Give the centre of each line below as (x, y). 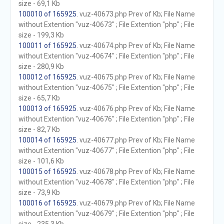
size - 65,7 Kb (39, 98)
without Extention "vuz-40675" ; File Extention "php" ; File (106, 87)
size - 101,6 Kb (41, 161)
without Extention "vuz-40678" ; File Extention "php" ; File (106, 182)
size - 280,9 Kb (41, 66)
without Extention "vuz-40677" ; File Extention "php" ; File (106, 150)
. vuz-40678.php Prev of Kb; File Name (135, 171)
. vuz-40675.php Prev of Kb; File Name (135, 77)
